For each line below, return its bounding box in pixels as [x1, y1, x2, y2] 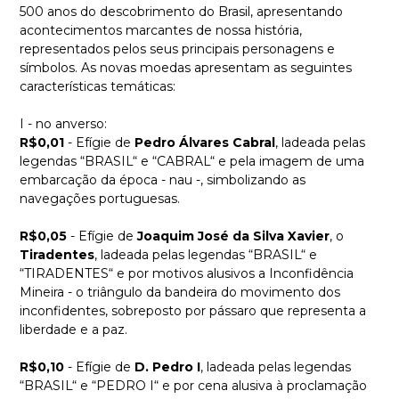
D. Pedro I [134, 359, 200, 375]
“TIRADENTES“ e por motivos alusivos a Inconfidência [20, 265, 354, 281]
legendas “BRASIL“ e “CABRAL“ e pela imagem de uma [20, 153, 364, 169]
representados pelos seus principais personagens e [20, 41, 335, 57]
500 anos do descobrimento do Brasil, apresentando [20, 4, 343, 20]
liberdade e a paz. [20, 322, 127, 338]
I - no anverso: [20, 116, 107, 132]
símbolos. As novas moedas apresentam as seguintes [20, 60, 352, 76]
